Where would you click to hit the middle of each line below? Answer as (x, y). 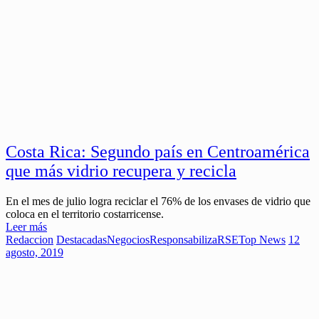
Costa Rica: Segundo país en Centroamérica (158, 151)
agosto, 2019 (35, 252)
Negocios (128, 239)
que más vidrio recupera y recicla (121, 171)
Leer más (26, 226)
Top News (262, 239)
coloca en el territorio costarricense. (85, 214)
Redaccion (30, 239)
